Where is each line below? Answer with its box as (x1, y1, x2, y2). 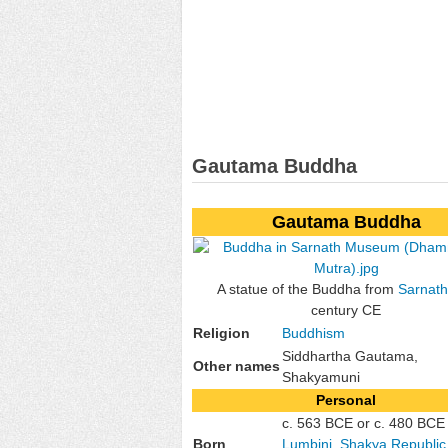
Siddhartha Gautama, (282, 347, 418, 364)
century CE (311, 301, 381, 318)
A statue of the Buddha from (216, 280, 398, 297)
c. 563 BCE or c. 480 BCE (282, 414, 445, 431)
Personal (316, 391, 376, 408)
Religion (193, 324, 250, 341)
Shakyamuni (282, 368, 360, 385)
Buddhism (282, 324, 345, 341)
